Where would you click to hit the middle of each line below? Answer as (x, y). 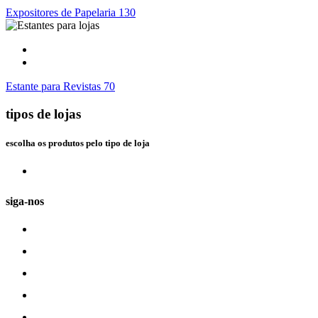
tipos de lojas (43, 114)
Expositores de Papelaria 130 (71, 12)
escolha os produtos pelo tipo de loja (78, 143)
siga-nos (25, 202)
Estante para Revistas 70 (60, 86)
